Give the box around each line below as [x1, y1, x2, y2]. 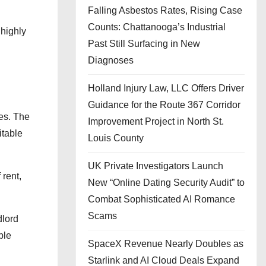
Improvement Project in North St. [88, 116, 224, 126]
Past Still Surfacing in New [88, 39, 200, 49]
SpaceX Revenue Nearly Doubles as [88, 239, 243, 249]
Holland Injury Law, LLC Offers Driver [88, 83, 244, 93]
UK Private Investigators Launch [88, 161, 223, 171]
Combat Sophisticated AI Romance [88, 194, 235, 204]
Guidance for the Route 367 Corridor [88, 100, 240, 110]
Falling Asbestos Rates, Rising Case [88, 5, 242, 15]
